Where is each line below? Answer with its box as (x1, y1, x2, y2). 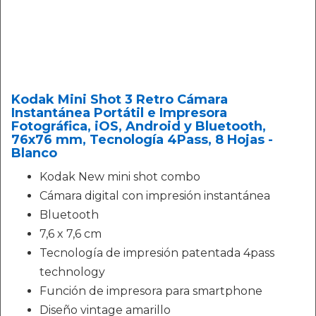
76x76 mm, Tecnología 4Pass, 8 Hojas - (11, 132, 273, 147)
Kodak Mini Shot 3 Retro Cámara (11, 92, 228, 107)
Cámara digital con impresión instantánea (39, 189, 270, 202)
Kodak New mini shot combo (39, 170, 200, 183)
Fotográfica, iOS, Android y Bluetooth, (11, 119, 266, 134)
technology (39, 265, 105, 279)
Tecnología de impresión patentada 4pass (39, 246, 274, 260)
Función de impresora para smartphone (39, 284, 262, 298)
